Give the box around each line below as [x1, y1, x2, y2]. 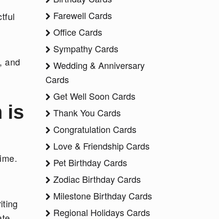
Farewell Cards [51, 9, 112, 22]
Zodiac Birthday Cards [51, 173, 141, 185]
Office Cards [51, 25, 102, 38]
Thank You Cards [51, 106, 121, 119]
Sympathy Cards [51, 42, 118, 55]
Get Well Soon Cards [51, 89, 135, 102]
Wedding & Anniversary [51, 59, 145, 71]
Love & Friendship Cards [51, 139, 150, 152]
